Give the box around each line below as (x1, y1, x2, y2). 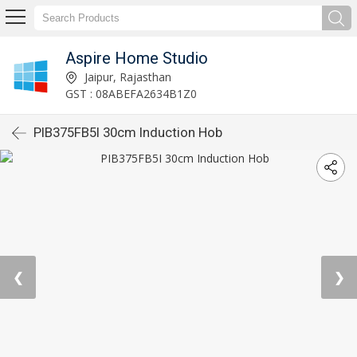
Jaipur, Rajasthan (80, 69, 171, 84)
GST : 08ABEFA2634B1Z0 (65, 85, 197, 101)
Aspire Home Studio (65, 48, 208, 68)
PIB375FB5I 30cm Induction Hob (33, 124, 222, 140)
